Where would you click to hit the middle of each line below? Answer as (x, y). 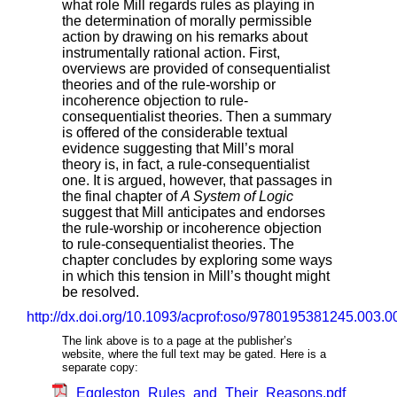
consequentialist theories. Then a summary (197, 117)
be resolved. (101, 292)
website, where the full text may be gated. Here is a (194, 354)
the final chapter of (121, 197)
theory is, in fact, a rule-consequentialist (186, 165)
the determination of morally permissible (187, 21)
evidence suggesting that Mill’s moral (178, 149)
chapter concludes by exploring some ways (197, 261)
